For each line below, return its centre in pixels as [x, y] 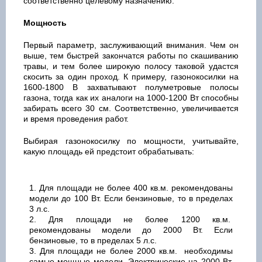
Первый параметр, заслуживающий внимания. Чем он [131, 45]
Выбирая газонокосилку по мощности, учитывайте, [131, 141]
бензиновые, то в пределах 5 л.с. [93, 240]
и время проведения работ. [76, 118]
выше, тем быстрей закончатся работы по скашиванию [131, 55]
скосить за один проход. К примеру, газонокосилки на [131, 76]
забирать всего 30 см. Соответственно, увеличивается [131, 108]
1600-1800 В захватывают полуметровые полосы [131, 87]
